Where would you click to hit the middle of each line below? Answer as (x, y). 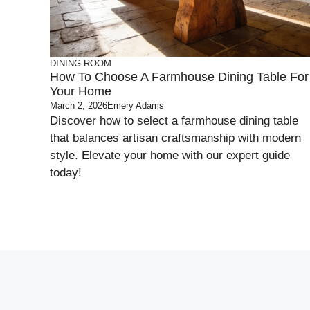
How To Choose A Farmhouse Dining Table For (179, 77)
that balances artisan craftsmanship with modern (175, 138)
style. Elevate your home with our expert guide (170, 155)
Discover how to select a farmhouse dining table (174, 121)
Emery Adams (136, 106)
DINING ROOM (81, 63)
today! (66, 173)
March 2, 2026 (79, 106)
